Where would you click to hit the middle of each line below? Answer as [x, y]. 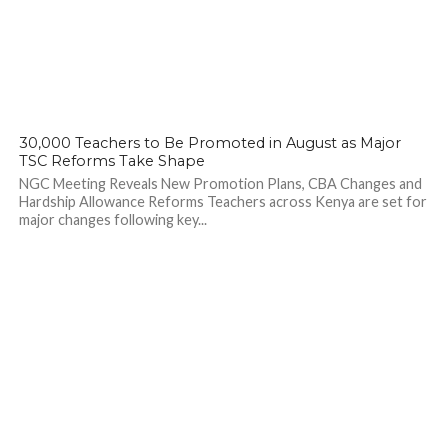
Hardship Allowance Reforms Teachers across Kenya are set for [222, 201]
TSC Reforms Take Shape [111, 161]
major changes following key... [112, 219]
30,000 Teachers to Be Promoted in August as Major [209, 143]
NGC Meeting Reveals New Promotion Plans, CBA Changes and [220, 183]
